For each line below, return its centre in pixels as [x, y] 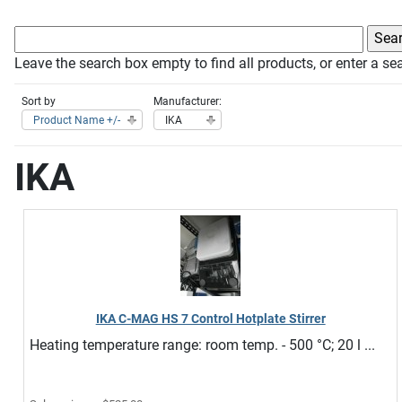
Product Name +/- [77, 120]
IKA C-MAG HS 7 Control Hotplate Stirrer [210, 318]
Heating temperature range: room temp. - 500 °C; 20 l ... [202, 345]
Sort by [39, 101]
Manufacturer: [188, 101]
